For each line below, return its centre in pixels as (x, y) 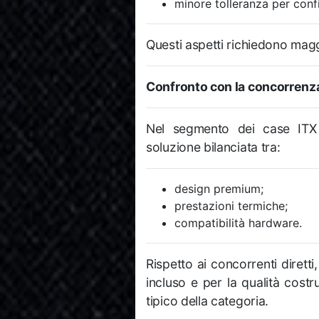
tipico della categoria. (208, 301)
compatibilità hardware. (238, 223)
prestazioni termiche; (231, 206)
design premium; (219, 189)
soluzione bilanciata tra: (213, 147)
